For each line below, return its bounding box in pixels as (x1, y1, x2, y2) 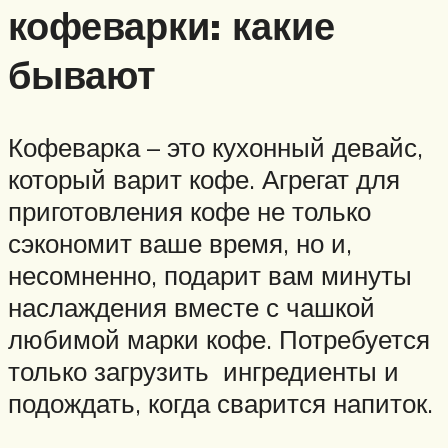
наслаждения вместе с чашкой (8, 290, 375, 323)
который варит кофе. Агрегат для (8, 162, 400, 195)
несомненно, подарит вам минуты (8, 258, 412, 291)
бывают (8, 50, 156, 100)
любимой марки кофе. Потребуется (8, 322, 430, 355)
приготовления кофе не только (8, 194, 371, 227)
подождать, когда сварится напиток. (8, 386, 433, 419)
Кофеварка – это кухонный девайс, (8, 130, 423, 163)
